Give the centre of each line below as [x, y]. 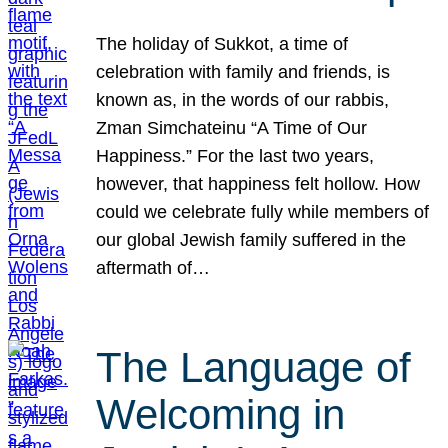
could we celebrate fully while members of [263, 211]
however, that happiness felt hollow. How [258, 183]
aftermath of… [153, 267]
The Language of [254, 368]
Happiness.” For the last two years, [235, 155]
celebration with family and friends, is [243, 71]
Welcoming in [221, 415]
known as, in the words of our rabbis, [243, 99]
